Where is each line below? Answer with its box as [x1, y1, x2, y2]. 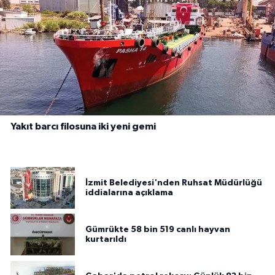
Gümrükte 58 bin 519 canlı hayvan [85, 225, 230, 234]
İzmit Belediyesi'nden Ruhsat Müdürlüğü [85, 179, 262, 188]
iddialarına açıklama [85, 188, 173, 198]
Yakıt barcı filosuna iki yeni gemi [10, 121, 156, 131]
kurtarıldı [85, 235, 126, 244]
